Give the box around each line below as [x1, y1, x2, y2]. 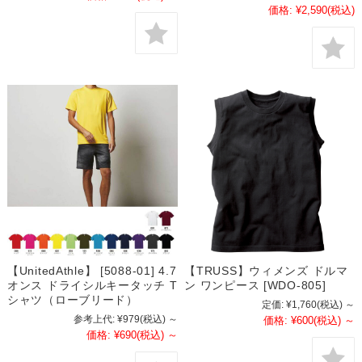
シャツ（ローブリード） [6, 293, 138, 307]
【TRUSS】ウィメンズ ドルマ [184, 264, 348, 278]
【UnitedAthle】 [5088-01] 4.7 [6, 264, 177, 278]
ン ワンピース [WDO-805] [184, 279, 326, 293]
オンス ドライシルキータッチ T [6, 279, 178, 293]
